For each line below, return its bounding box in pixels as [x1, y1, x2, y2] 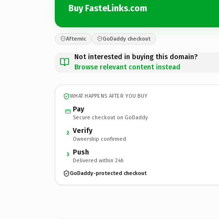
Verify [73, 126, 92, 135]
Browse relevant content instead [74, 63, 180, 71]
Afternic [66, 35, 86, 42]
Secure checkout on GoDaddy [73, 114, 148, 121]
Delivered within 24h [73, 157, 124, 164]
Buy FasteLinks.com [68, 3, 147, 14]
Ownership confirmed [73, 135, 126, 142]
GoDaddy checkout [103, 35, 151, 42]
